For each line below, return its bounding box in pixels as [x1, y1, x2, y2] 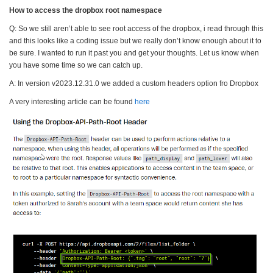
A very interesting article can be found [9, 97, 135, 106]
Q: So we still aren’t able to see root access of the [9, 24, 172, 33]
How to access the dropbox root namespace [9, 6, 162, 15]
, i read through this [200, 24, 263, 33]
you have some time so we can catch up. [9, 61, 143, 69]
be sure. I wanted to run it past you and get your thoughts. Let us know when [9, 49, 259, 57]
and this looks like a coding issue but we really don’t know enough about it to [9, 37, 261, 45]
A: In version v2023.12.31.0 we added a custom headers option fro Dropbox [9, 79, 258, 88]
